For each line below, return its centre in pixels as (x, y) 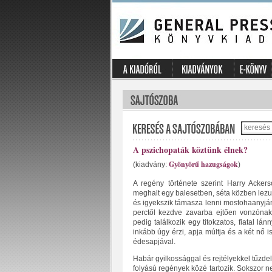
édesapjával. (154, 242)
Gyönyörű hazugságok (203, 164)
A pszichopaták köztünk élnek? (190, 150)
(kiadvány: (151, 165)
